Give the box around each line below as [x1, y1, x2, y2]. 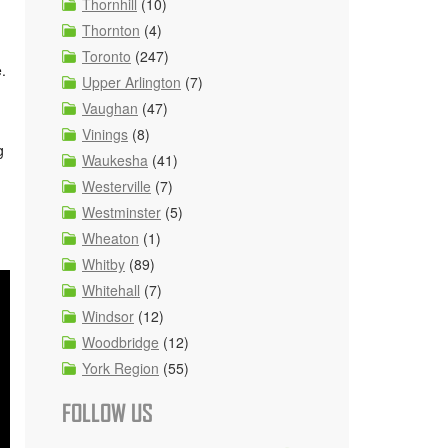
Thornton [82, 20, 140, 40]
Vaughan [82, 98, 138, 118]
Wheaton [82, 228, 139, 248]
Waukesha [82, 150, 148, 170]
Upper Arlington [82, 72, 181, 92]
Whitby [82, 254, 125, 274]
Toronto [82, 46, 131, 66]
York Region [82, 358, 159, 378]
